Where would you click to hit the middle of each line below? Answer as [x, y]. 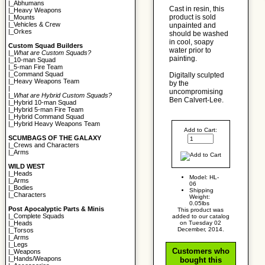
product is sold [192, 17]
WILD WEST [27, 167]
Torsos [24, 230]
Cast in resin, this [196, 9]
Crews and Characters [47, 145]
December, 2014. [201, 230]
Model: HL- [204, 177]
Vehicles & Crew [37, 25]
